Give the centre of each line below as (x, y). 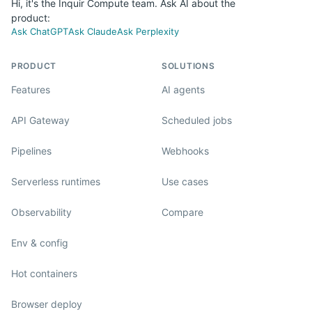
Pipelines (31, 150)
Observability (41, 212)
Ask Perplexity (148, 31)
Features (31, 89)
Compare (182, 212)
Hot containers (44, 273)
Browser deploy (47, 304)
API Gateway (40, 120)
